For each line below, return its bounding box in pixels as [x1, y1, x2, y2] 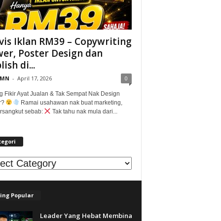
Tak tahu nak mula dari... [51, 108, 118, 115]
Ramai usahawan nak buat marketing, [19, 99, 122, 106]
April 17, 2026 [17, 74, 52, 82]
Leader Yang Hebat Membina [39, 211, 132, 220]
